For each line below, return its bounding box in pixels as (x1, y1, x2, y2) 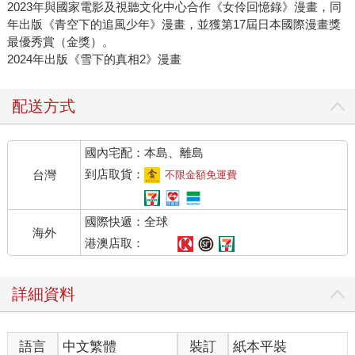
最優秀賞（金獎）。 (6, 35, 114, 49)
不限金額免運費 (165, 169, 238, 181)
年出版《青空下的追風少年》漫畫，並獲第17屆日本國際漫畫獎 (6, 17, 341, 32)
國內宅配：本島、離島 (85, 146, 204, 160)
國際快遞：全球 (85, 215, 169, 229)
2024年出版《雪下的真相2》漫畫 (6, 52, 181, 67)
